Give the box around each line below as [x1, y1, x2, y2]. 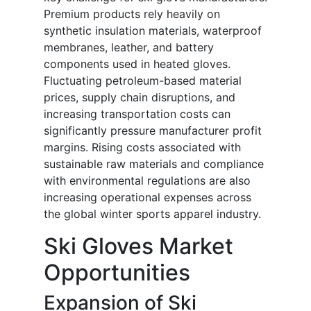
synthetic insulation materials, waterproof [44, 24, 262, 38]
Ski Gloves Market [44, 233, 233, 260]
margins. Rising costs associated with [44, 140, 241, 155]
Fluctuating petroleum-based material [44, 74, 242, 88]
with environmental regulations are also [44, 174, 251, 188]
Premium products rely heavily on [44, 7, 220, 22]
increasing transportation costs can [44, 107, 230, 121]
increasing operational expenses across [44, 190, 251, 205]
